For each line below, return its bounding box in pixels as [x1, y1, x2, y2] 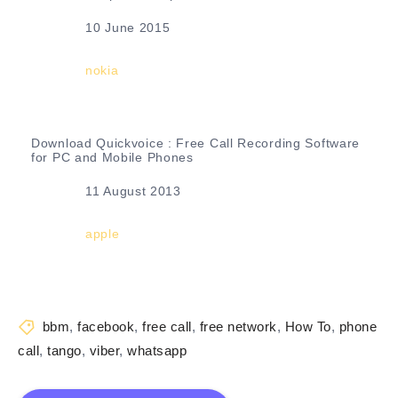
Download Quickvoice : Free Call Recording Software [31, 136, 361, 151]
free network [199, 319, 277, 335]
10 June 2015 [85, 20, 171, 36]
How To [284, 319, 331, 335]
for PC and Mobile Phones [31, 150, 194, 165]
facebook [77, 319, 134, 335]
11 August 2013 [85, 184, 181, 199]
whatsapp [127, 343, 187, 359]
